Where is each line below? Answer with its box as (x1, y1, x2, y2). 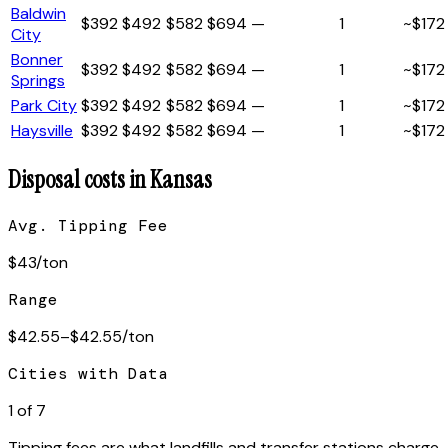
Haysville (11, 119, 73, 141)
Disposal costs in (8, 163, 150, 195)
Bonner (11, 48, 63, 70)
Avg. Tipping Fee (8, 214, 168, 236)
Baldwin (11, 2, 66, 24)
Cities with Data (8, 362, 168, 384)
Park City (11, 94, 77, 116)
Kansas (150, 163, 212, 195)
